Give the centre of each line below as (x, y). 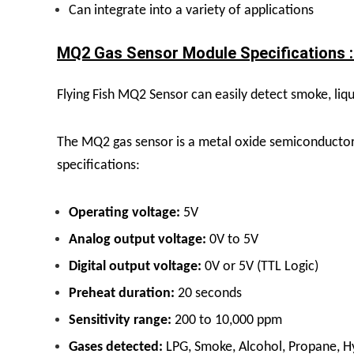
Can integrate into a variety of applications (191, 10)
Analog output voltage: (137, 239)
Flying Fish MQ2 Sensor (122, 95)
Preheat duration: (122, 293)
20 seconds (208, 293)
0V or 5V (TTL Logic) (260, 266)
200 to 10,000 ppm (227, 320)
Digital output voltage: (135, 266)
